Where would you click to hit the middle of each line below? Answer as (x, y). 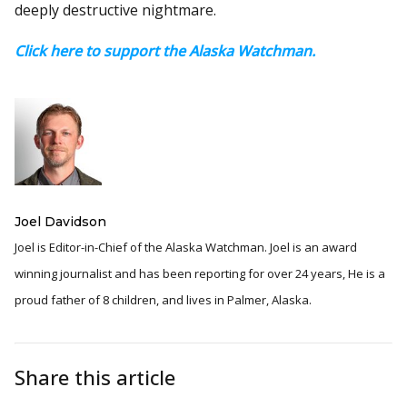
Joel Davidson (60, 221)
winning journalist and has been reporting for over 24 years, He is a (200, 273)
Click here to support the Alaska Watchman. (165, 50)
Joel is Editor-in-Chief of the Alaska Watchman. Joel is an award (142, 247)
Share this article (95, 377)
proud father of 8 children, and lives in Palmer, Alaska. (163, 299)
